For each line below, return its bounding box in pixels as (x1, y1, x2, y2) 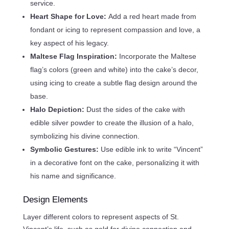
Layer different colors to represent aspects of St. (22, 212, 179, 221)
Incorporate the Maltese (119, 52, 196, 60)
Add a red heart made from (108, 12, 196, 20)
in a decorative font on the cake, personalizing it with (30, 158, 199, 167)
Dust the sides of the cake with (86, 105, 185, 113)
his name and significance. (30, 171, 116, 180)
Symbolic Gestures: (30, 145, 101, 153)
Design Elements (22, 194, 88, 204)
